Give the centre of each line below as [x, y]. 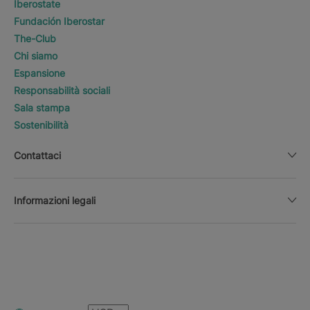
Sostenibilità [41, 125]
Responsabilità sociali [62, 90]
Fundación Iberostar [59, 21]
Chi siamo [36, 55]
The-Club [35, 38]
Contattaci [37, 155]
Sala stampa [42, 107]
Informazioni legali [55, 200]
